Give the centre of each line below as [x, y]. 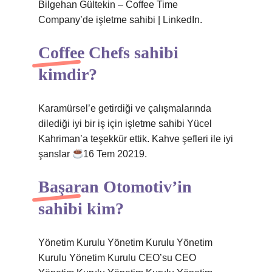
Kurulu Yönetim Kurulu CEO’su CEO [117, 258]
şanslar [55, 154]
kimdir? [68, 74]
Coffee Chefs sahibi [108, 53]
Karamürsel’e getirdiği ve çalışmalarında [125, 108]
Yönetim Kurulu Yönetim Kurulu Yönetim [125, 243]
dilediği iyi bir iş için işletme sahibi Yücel [125, 124]
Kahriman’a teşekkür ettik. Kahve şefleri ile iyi [136, 139]
